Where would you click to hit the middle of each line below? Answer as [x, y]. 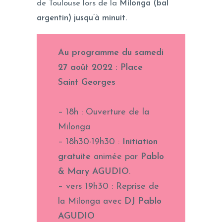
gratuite [74, 157]
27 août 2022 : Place [100, 67]
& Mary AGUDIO [93, 171]
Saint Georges [86, 82]
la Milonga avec [91, 201]
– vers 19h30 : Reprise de [108, 186]
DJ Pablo [143, 201]
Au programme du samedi [111, 53]
